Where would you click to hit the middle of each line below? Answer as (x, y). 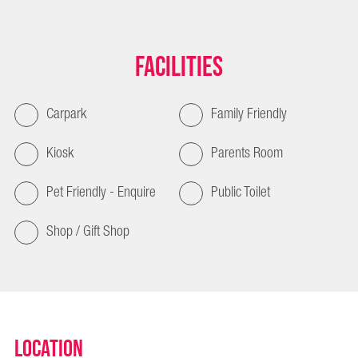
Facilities (179, 68)
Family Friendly (249, 114)
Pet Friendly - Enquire (101, 192)
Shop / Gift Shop (88, 231)
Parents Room (247, 153)
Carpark (66, 114)
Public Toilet (241, 192)
